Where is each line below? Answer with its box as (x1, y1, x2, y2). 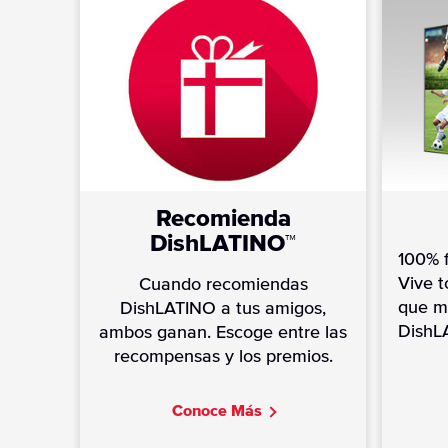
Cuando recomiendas (138, 275, 308, 294)
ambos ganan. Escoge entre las (99, 323, 347, 342)
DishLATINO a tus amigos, (120, 299, 326, 318)
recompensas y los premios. (113, 347, 333, 366)
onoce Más (182, 402, 262, 419)
